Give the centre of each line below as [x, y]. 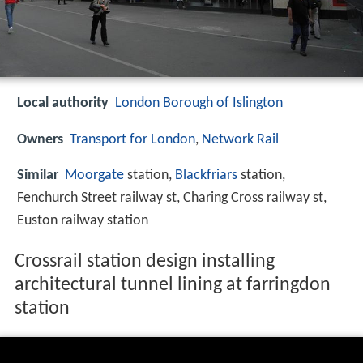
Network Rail [240, 139]
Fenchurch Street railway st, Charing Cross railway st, [172, 198]
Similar [38, 175]
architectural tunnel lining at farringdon [172, 286]
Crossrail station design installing [144, 262]
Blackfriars [206, 175]
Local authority [63, 104]
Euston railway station [83, 220]
